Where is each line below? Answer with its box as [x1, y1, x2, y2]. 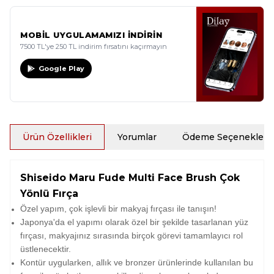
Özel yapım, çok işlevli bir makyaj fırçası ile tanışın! [20, 204, 217, 213]
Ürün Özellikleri [23, 131, 92, 143]
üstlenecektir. [20, 244, 71, 254]
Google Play [39, 64, 84, 73]
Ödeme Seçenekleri [182, 131, 270, 143]
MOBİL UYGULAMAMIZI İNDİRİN [20, 30, 162, 40]
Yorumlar [117, 131, 157, 143]
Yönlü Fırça [20, 188, 78, 199]
